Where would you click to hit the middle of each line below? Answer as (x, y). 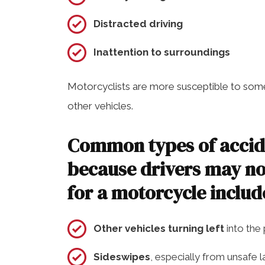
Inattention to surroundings (162, 52)
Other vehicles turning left (159, 228)
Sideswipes (122, 256)
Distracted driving (138, 23)
